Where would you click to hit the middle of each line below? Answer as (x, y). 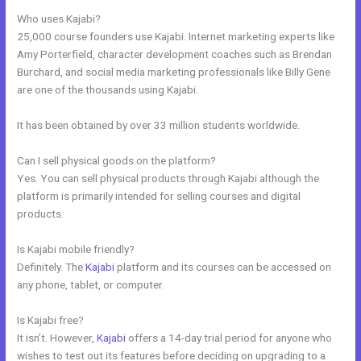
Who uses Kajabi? (59, 19)
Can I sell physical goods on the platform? (117, 160)
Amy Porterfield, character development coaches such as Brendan (175, 54)
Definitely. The (52, 266)
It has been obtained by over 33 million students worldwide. (159, 125)
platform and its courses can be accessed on (223, 266)
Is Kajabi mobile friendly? (76, 249)
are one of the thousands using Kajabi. (108, 90)
